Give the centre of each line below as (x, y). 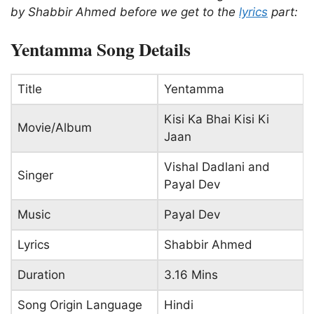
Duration (41, 275)
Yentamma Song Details (101, 49)
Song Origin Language (80, 305)
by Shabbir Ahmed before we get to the (125, 12)
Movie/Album (55, 128)
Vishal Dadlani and (217, 167)
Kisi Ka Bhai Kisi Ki (217, 120)
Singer (35, 176)
